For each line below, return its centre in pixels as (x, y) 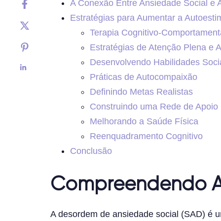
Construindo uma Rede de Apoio (154, 106)
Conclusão (91, 151)
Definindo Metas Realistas (141, 92)
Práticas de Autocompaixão (144, 77)
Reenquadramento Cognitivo (146, 136)
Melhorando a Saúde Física (144, 121)
